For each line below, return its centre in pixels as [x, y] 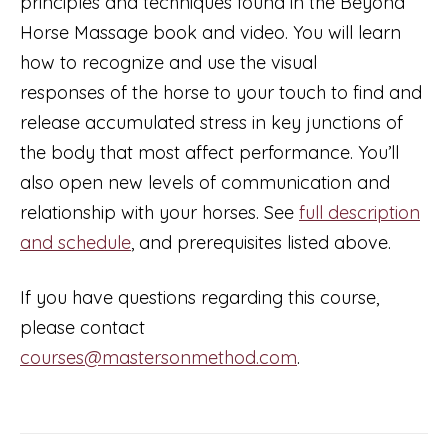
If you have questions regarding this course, [199, 298]
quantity [53, 108]
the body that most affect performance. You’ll [209, 153]
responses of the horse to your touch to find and [221, 93]
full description [359, 213]
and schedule [75, 243]
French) [51, 78]
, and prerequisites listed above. [261, 243]
